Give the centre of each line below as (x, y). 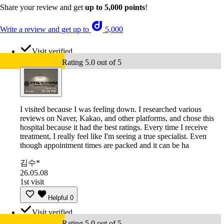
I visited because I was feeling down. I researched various (111, 109)
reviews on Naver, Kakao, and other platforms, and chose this (117, 118)
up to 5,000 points (115, 7)
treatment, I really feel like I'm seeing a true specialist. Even (113, 136)
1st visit (32, 182)
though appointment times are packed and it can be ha (104, 145)
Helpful (58, 198)
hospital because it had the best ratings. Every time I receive (114, 127)
